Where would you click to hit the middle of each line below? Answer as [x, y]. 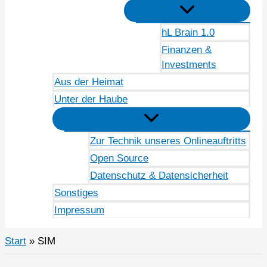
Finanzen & [187, 50]
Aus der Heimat [89, 82]
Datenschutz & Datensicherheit [159, 176]
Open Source [119, 159]
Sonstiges [76, 193]
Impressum [79, 210]
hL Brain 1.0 [188, 33]
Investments [189, 65]
